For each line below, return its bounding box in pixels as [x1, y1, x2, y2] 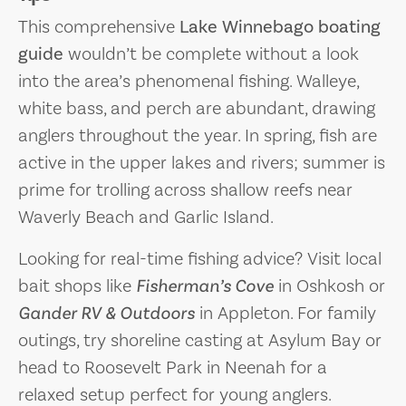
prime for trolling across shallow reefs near [18, 178, 353, 202]
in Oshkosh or [274, 274, 385, 298]
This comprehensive [18, 14, 179, 39]
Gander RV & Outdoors [18, 301, 195, 325]
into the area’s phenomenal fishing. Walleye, [18, 69, 359, 93]
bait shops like [18, 274, 136, 298]
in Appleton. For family [195, 301, 376, 325]
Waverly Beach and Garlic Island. [18, 205, 274, 229]
